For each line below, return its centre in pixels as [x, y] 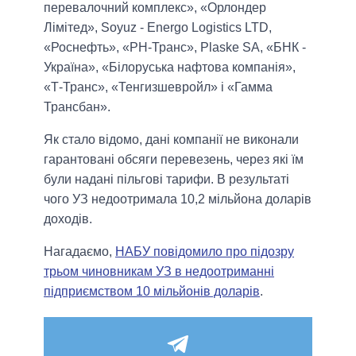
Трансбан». [77, 107]
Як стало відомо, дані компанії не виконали [171, 140]
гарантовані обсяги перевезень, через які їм [174, 160]
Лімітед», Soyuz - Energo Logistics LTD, [158, 28]
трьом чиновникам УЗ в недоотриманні [159, 272]
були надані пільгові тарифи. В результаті [166, 180]
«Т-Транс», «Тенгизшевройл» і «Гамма [158, 87]
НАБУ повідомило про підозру [205, 252]
